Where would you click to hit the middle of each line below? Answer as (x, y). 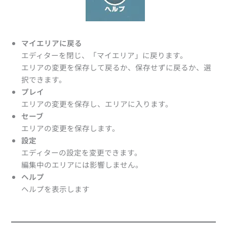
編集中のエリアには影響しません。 (82, 165)
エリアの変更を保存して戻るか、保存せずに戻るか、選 (117, 67)
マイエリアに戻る (52, 43)
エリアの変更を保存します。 (71, 128)
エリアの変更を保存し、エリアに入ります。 (97, 104)
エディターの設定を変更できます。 (82, 153)
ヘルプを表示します (56, 189)
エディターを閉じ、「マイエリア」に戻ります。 (105, 55)
